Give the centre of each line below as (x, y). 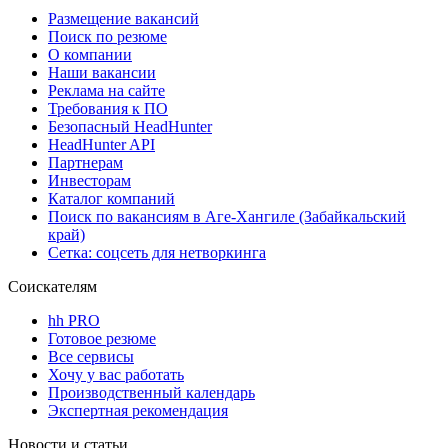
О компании (90, 54)
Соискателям (52, 286)
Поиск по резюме (107, 36)
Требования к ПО (108, 108)
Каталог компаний (111, 198)
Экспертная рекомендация (138, 410)
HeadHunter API (101, 144)
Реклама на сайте (106, 90)
